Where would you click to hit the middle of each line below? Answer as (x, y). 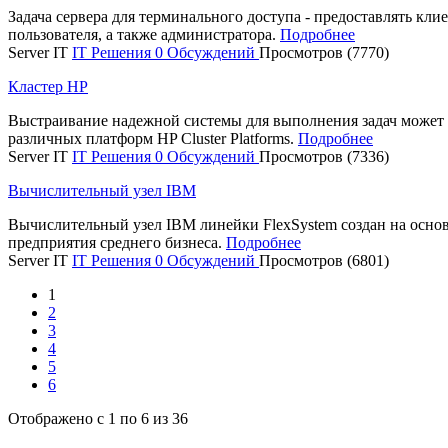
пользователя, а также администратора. (144, 34)
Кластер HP (48, 86)
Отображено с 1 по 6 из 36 (98, 418)
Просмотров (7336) (324, 156)
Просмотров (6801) (324, 260)
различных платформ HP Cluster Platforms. (153, 138)
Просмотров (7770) (324, 52)
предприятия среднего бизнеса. (117, 242)
